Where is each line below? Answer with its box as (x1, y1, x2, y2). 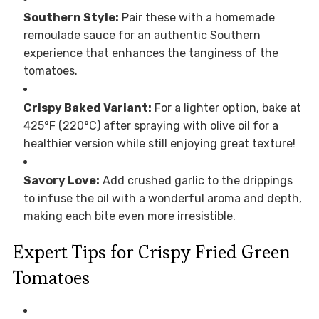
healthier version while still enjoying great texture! (23, 137, 296, 151)
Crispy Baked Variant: (23, 101, 152, 115)
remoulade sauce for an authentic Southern (23, 28, 261, 43)
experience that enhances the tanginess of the (23, 46, 278, 61)
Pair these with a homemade (118, 11, 275, 25)
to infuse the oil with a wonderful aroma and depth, (23, 192, 302, 206)
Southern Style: (23, 11, 119, 25)
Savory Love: (23, 174, 100, 188)
